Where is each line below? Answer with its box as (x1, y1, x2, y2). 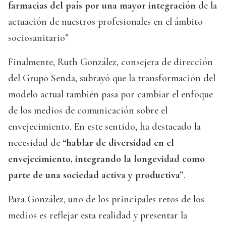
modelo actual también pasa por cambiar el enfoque (8, 88, 213, 101)
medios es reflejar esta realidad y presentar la (8, 209, 187, 222)
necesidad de (8, 137, 63, 149)
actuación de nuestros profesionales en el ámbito (8, 16, 203, 28)
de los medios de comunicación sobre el (8, 104, 167, 117)
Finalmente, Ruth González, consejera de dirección (8, 56, 213, 69)
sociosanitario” (8, 32, 69, 44)
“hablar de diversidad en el (63, 137, 174, 149)
